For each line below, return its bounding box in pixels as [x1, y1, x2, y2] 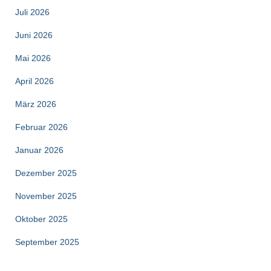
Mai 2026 [15, 53, 51, 63]
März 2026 [15, 99, 56, 109]
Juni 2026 [15, 30, 53, 40]
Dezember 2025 [15, 168, 77, 178]
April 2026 [15, 76, 54, 86]
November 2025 [15, 191, 77, 201]
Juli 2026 [15, 7, 50, 17]
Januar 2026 [15, 145, 64, 155]
